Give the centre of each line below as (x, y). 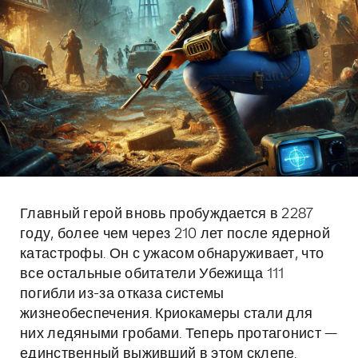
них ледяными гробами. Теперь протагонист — (179, 334)
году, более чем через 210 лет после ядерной (175, 234)
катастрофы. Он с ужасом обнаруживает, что (172, 254)
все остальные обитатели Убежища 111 (152, 274)
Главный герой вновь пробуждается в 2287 (167, 214)
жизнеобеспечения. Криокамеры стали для (167, 314)
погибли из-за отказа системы (122, 294)
